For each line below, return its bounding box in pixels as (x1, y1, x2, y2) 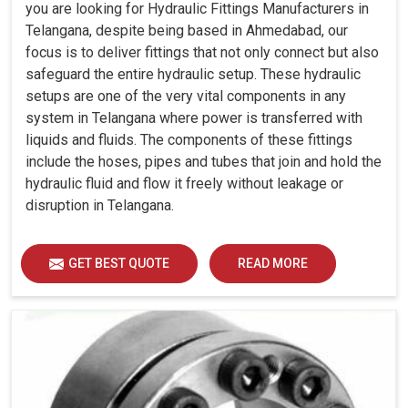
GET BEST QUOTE (68, 255, 169, 270)
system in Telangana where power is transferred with (25, 108, 362, 127)
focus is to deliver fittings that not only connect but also (25, 43, 379, 61)
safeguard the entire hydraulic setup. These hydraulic (25, 65, 361, 83)
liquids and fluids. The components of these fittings (25, 130, 352, 148)
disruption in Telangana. (25, 196, 174, 214)
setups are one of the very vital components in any (25, 87, 346, 105)
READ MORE (238, 255, 308, 270)
